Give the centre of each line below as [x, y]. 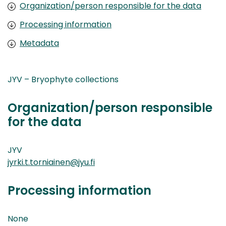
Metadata [39, 43]
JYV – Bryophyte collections [63, 79]
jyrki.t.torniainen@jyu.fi [51, 162]
